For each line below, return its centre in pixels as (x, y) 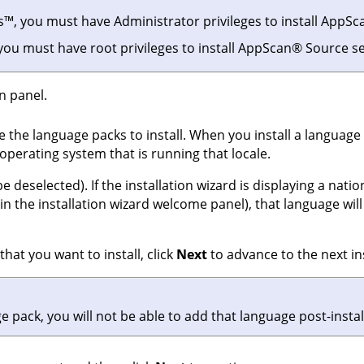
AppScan (265, 48)
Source (325, 48)
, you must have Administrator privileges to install (167, 22)
